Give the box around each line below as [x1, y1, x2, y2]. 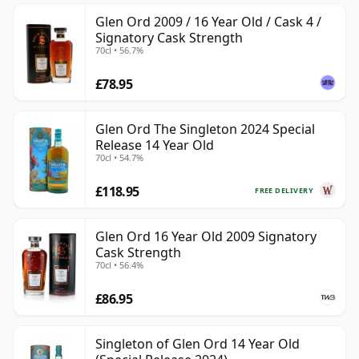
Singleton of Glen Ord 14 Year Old [95, 335, 300, 353]
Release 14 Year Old [95, 136, 214, 155]
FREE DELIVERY [255, 184, 313, 196]
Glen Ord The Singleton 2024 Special [95, 120, 315, 139]
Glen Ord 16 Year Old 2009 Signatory [95, 228, 317, 246]
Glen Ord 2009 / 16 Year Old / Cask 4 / [95, 13, 321, 31]
